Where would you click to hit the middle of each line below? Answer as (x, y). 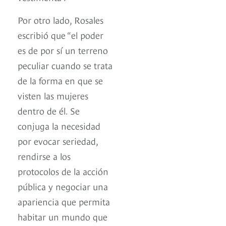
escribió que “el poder (61, 35)
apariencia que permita (64, 201)
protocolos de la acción (63, 171)
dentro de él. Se (49, 110)
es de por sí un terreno (63, 50)
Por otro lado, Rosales (61, 20)
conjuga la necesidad (59, 126)
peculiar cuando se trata (65, 65)
